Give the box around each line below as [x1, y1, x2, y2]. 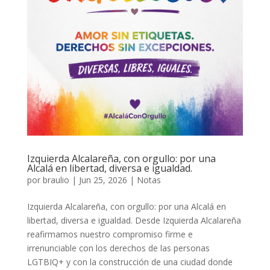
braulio [42, 174, 69, 186]
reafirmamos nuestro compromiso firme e [27, 228, 193, 240]
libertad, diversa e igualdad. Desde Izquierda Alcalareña [27, 215, 241, 227]
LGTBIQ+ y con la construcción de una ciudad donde [27, 256, 233, 268]
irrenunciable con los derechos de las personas [27, 242, 210, 254]
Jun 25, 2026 [78, 174, 127, 186]
